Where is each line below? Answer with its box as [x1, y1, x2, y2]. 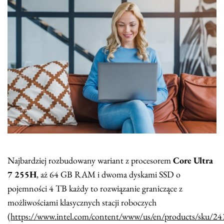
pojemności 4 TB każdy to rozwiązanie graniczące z [7, 182, 182, 194]
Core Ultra [173, 154, 213, 166]
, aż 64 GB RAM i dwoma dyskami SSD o [36, 168, 180, 180]
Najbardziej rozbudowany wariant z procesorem [7, 154, 173, 166]
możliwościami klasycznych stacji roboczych [7, 196, 156, 208]
